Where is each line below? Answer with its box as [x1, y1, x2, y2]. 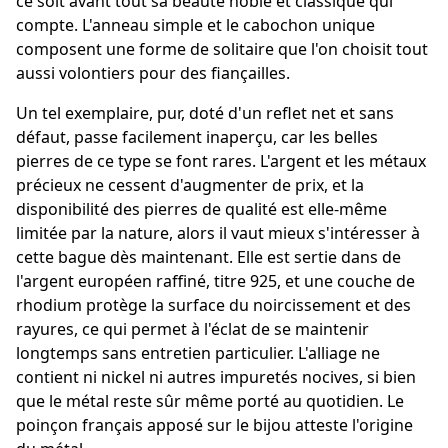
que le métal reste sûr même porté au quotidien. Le [16, 390, 404, 413]
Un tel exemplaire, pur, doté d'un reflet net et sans [16, 102, 394, 125]
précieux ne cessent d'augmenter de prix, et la [16, 174, 364, 197]
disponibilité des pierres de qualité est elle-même [16, 198, 387, 221]
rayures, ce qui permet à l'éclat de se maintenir [16, 318, 369, 341]
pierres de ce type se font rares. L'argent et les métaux [16, 150, 426, 173]
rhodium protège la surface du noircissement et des [16, 294, 411, 317]
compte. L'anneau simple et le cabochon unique [16, 14, 375, 37]
